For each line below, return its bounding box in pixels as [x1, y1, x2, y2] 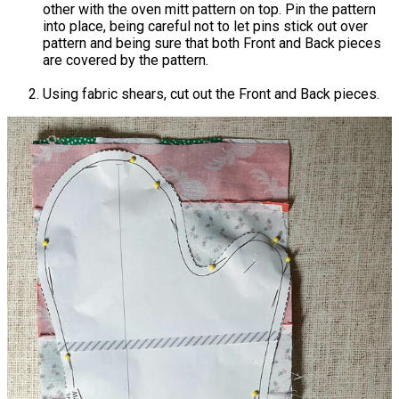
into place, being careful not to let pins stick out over [43, 17, 368, 35]
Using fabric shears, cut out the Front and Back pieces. [43, 85, 379, 102]
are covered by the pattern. [43, 51, 208, 69]
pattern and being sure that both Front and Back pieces [43, 34, 381, 52]
